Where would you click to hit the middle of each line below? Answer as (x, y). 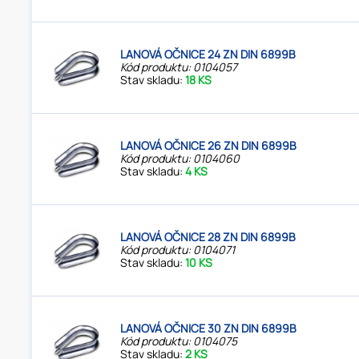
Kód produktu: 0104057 (179, 67)
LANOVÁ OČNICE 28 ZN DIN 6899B (208, 237)
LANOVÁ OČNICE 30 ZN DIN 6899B (209, 329)
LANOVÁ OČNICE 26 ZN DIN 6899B (209, 146)
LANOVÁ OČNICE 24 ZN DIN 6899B (208, 54)
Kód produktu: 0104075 (179, 341)
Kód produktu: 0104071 (178, 250)
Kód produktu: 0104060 (180, 159)
